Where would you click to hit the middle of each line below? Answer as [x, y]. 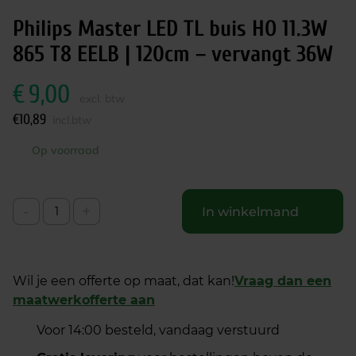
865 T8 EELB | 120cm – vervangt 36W [173, 54]
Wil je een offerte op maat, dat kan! [124, 281]
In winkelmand [250, 211]
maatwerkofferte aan [84, 300]
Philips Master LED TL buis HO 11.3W [170, 29]
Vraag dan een [283, 281]
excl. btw [102, 99]
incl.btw [72, 120]
